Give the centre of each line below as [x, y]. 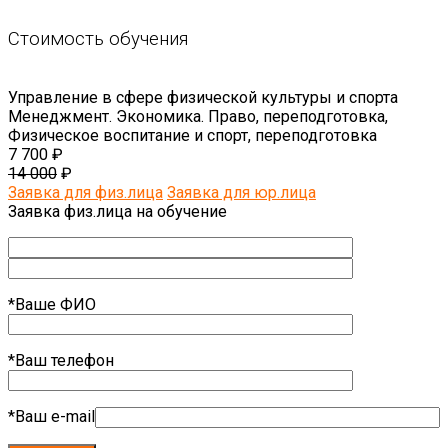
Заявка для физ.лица [85, 192]
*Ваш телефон [61, 360]
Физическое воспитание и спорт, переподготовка [192, 135]
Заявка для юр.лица [241, 192]
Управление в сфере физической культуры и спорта [203, 97]
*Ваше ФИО [52, 304]
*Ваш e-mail [51, 416]
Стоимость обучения [98, 39]
